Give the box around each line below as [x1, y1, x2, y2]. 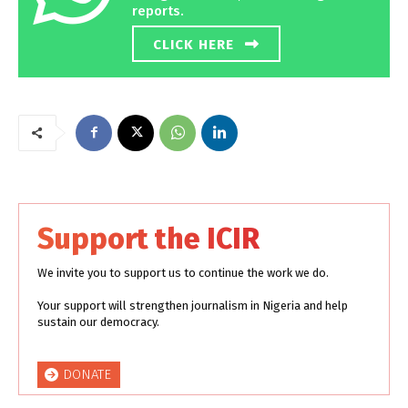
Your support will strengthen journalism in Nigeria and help [37, 298, 348, 312]
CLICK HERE [153, 36, 234, 53]
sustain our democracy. [37, 314, 159, 329]
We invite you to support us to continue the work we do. [37, 265, 329, 280]
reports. [132, 2, 184, 19]
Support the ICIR [37, 220, 260, 256]
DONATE [63, 366, 111, 383]
